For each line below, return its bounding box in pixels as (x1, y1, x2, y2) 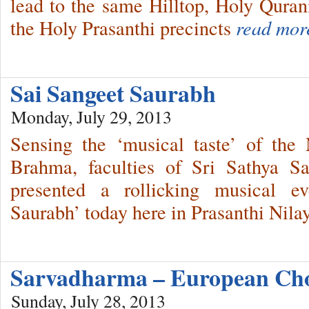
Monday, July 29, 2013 (11, 105, 172, 129)
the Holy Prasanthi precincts (10, 14, 236, 41)
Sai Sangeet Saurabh (10, 76, 216, 111)
